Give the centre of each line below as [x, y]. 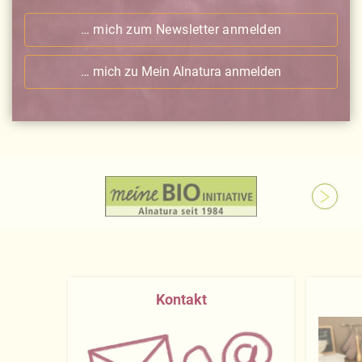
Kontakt [181, 300]
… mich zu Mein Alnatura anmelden [181, 72]
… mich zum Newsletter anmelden [181, 30]
